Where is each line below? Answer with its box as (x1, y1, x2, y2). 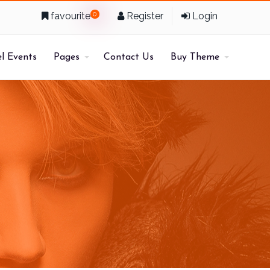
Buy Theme (170, 52, 219, 62)
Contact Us (103, 52, 154, 62)
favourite (48, 10, 90, 22)
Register (124, 10, 163, 22)
